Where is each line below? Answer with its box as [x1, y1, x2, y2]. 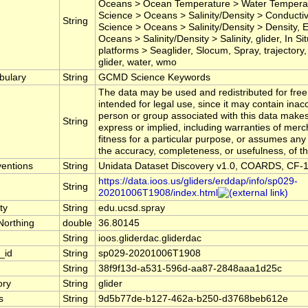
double [63, 218, 92, 229]
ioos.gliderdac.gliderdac [98, 233, 201, 244]
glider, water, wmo [98, 57, 177, 68]
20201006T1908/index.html [98, 188, 218, 199]
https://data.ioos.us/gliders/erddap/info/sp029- [98, 176, 298, 187]
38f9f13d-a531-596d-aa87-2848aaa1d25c [98, 263, 282, 274]
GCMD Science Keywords [98, 72, 210, 83]
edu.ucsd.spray [98, 203, 165, 214]
